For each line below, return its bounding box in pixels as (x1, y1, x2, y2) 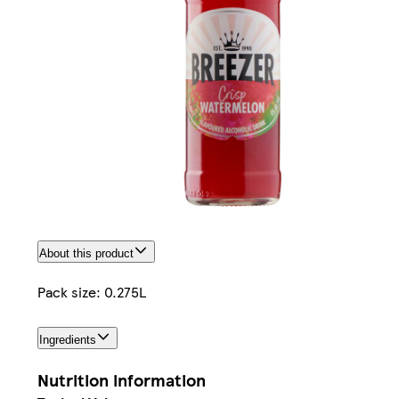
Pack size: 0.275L (37, 281, 146, 303)
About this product (39, 247, 134, 261)
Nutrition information (37, 368, 206, 393)
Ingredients (39, 333, 96, 347)
